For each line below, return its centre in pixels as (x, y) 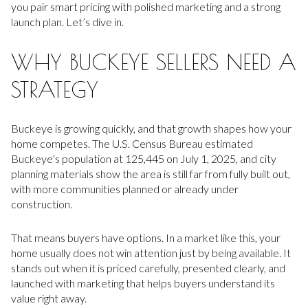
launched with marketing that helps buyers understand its (143, 283)
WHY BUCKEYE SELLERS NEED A (154, 62)
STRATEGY (55, 89)
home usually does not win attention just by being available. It (151, 252)
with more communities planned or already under (125, 189)
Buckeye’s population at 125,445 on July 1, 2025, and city (144, 159)
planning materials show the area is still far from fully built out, (151, 174)
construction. (42, 204)
